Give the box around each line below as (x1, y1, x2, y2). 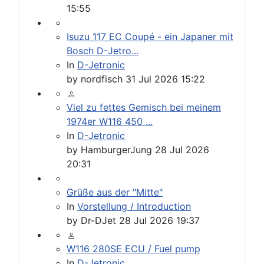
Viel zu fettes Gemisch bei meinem (67, 101, 221, 114)
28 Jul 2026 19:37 (119, 214, 200, 227)
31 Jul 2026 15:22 (126, 73, 205, 85)
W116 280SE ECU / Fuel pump (67, 243, 200, 255)
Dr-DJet (81, 214, 116, 227)
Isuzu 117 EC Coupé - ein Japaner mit (67, 31, 233, 43)
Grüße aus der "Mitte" (67, 186, 163, 199)
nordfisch (81, 73, 123, 85)
